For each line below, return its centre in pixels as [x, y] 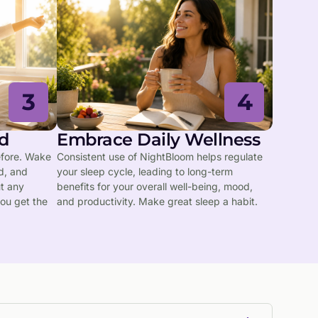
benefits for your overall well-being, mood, [155, 186]
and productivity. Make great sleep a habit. [157, 201]
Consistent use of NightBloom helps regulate [160, 156]
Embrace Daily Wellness [158, 139]
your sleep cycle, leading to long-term [145, 171]
